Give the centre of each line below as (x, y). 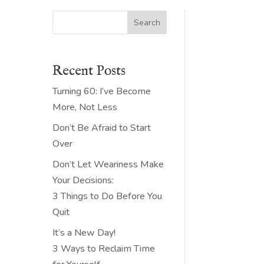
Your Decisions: (83, 180)
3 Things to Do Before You (108, 196)
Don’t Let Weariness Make (108, 164)
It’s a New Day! (84, 232)
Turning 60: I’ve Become (102, 91)
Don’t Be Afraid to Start (102, 128)
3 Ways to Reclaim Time (104, 248)
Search (147, 22)
